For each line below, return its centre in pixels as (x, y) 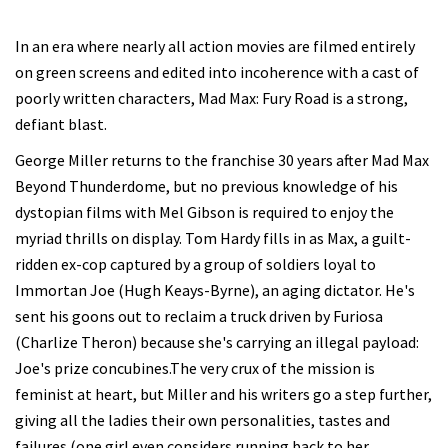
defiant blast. (61, 124)
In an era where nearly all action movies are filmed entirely (215, 46)
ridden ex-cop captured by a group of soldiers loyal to (195, 264)
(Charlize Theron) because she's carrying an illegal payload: (217, 342)
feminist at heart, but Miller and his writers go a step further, (223, 394)
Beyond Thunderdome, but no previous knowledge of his (206, 186)
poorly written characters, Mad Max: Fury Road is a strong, (211, 98)
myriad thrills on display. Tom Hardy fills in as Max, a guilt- (213, 238)
